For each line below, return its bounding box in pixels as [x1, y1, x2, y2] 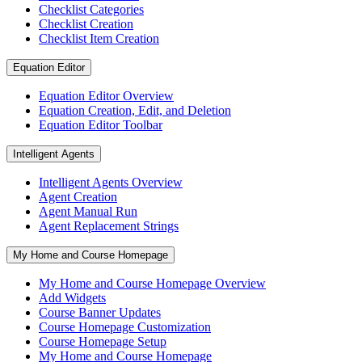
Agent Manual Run [39, 204, 137, 218]
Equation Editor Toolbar [39, 117, 162, 132]
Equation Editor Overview [39, 88, 174, 103]
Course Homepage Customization [39, 319, 211, 334]
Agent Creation [39, 189, 117, 204]
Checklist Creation [39, 16, 133, 31]
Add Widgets [39, 290, 106, 305]
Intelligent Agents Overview [39, 175, 183, 189]
